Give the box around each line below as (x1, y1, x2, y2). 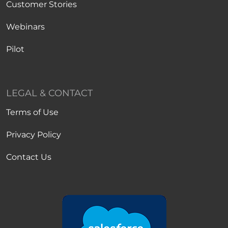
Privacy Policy (6, 130, 61, 139)
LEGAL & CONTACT (6, 88, 93, 99)
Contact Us (6, 152, 51, 162)
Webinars (6, 22, 45, 32)
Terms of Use (6, 107, 59, 117)
